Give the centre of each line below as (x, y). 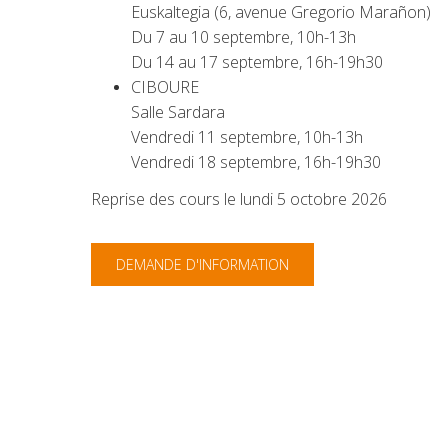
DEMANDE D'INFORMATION (202, 264)
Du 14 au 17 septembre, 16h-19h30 (257, 62)
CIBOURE (165, 87)
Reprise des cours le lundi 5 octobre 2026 (239, 199)
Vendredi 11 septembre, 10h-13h (247, 137)
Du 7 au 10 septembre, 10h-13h (243, 37)
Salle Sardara (178, 112)
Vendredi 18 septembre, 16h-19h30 (256, 162)
